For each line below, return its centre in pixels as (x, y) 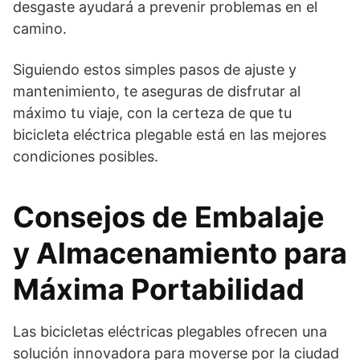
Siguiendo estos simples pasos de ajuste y (155, 69)
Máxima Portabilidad (159, 289)
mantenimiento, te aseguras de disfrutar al (157, 91)
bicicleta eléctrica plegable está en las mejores (170, 134)
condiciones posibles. (86, 156)
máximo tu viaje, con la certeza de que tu (152, 112)
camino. (40, 28)
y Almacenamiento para (180, 253)
